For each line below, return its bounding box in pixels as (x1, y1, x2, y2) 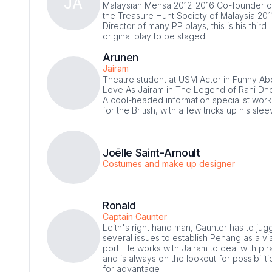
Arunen (103, 50, 139, 64)
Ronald (103, 199, 137, 212)
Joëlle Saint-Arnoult (103, 146, 200, 159)
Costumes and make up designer (103, 158, 235, 169)
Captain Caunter (103, 211, 167, 222)
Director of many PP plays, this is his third (103, 20, 267, 31)
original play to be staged (103, 30, 205, 41)
